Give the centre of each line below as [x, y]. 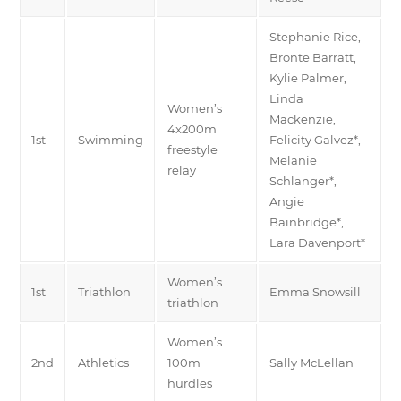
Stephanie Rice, [315, 36]
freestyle [192, 149]
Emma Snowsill [315, 291]
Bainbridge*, [307, 222]
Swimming [111, 139]
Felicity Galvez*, [315, 139]
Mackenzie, [303, 119]
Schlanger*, [303, 180]
